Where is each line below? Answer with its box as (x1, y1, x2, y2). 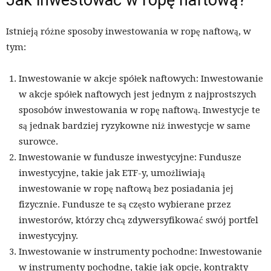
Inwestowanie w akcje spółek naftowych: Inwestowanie (19, 73, 263, 85)
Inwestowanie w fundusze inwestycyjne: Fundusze (19, 152, 241, 163)
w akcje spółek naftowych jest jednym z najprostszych (19, 89, 256, 100)
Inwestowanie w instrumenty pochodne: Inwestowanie (19, 246, 262, 258)
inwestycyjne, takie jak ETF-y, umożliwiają (19, 168, 205, 179)
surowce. (19, 136, 58, 148)
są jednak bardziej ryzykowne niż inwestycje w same (19, 120, 250, 132)
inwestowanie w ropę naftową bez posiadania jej (19, 183, 233, 195)
